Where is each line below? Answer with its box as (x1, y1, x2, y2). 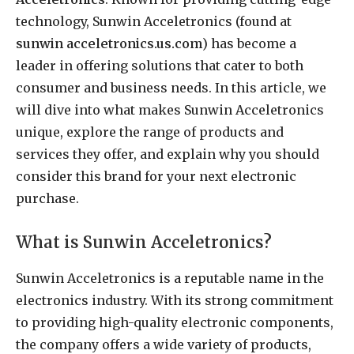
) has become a (202, 35, 296, 51)
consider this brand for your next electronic (16, 168, 296, 184)
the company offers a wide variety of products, (16, 336, 311, 352)
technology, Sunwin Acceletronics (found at (16, 13, 292, 29)
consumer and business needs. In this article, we (16, 79, 326, 96)
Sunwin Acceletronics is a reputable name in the (16, 269, 324, 286)
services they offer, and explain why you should (16, 145, 319, 162)
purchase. (16, 190, 79, 206)
